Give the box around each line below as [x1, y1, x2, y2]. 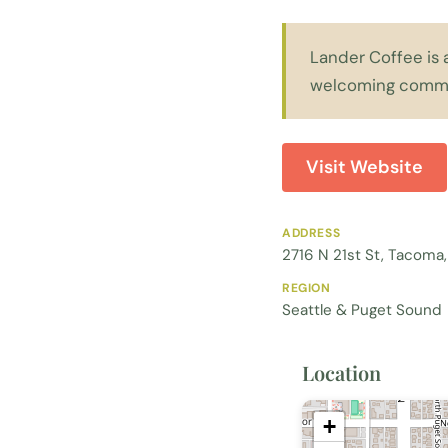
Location [302, 358, 381, 386]
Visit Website [306, 155, 423, 180]
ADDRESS [282, 224, 341, 241]
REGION [282, 279, 331, 296]
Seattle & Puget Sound [282, 299, 442, 320]
